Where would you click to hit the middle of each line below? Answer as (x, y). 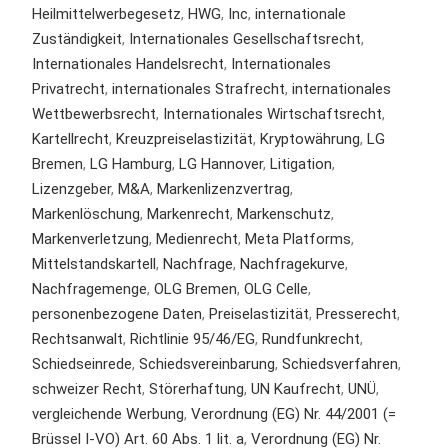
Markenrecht (188, 214)
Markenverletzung (90, 239)
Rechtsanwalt (77, 339)
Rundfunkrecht (310, 339)
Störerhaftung (196, 389)
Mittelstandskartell (93, 264)
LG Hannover (220, 164)
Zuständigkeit (76, 39)
